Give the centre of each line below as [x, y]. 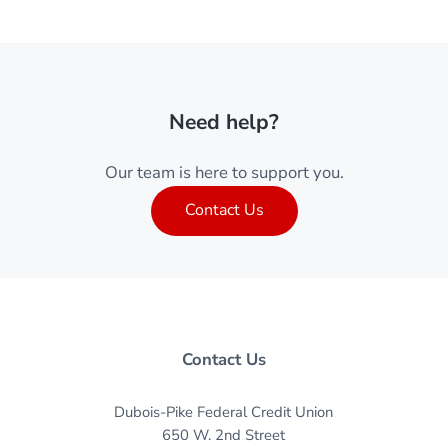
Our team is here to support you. [224, 173]
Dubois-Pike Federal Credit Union [224, 412]
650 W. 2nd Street [224, 435]
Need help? [224, 121]
